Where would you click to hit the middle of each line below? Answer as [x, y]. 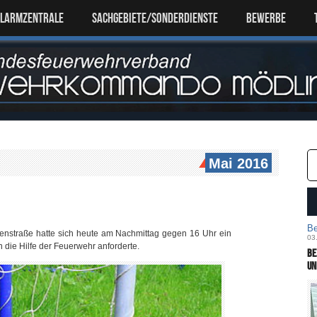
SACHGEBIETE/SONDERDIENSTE [155, 18]
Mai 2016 [238, 163]
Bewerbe [266, 18]
